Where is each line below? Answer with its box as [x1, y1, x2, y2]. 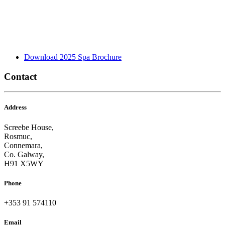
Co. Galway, [4, 150, 44, 159]
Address [4, 103, 27, 111]
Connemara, [4, 141, 43, 150]
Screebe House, [4, 123, 54, 132]
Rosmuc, [4, 132, 32, 141]
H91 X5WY [4, 159, 44, 168]
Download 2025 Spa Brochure [24, 52, 122, 61]
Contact [4, 71, 37, 82]
